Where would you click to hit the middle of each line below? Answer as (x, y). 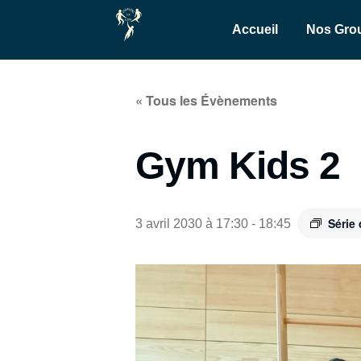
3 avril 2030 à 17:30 (192, 224)
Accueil (255, 29)
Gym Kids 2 (238, 166)
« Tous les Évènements (206, 100)
